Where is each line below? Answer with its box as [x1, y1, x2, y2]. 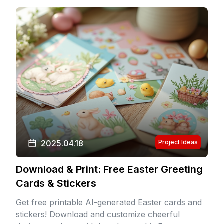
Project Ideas [158, 138, 198, 146]
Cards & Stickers [16, 177, 96, 189]
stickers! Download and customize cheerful [16, 209, 180, 219]
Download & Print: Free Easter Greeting [16, 163, 203, 175]
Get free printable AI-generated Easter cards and [16, 197, 202, 207]
